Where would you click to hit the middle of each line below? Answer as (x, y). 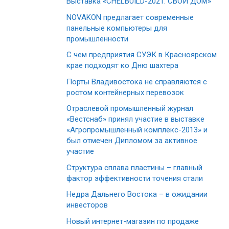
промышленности (97, 39)
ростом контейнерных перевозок (125, 92)
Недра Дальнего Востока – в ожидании (137, 194)
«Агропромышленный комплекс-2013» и (137, 130)
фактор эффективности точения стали (135, 178)
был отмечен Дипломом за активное (132, 141)
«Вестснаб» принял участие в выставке (135, 119)
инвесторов (87, 205)
